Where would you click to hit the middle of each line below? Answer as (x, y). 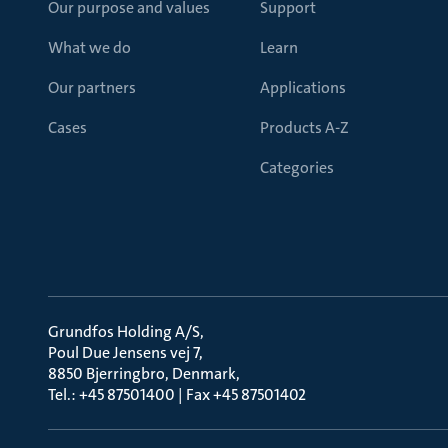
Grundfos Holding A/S (124, 331)
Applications (303, 87)
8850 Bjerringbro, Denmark (142, 373)
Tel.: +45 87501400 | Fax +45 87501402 (177, 394)
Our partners (92, 87)
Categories (297, 167)
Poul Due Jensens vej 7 (123, 352)
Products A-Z (304, 127)
